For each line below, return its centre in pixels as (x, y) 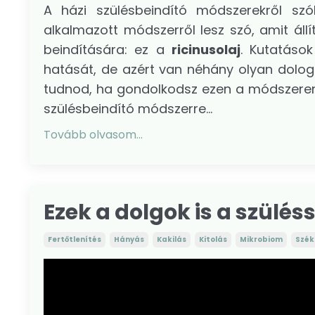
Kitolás (213, 239)
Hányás (129, 239)
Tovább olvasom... (93, 134)
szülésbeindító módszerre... (128, 108)
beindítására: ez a (108, 49)
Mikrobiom (261, 239)
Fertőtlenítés (75, 239)
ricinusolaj (206, 49)
